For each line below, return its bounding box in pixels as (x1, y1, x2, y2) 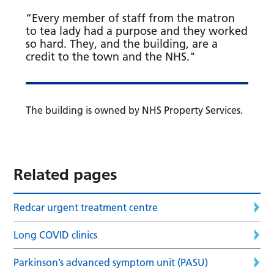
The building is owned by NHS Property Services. (26, 103, 243, 116)
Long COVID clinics (13, 228, 98, 241)
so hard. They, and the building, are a (26, 36, 218, 51)
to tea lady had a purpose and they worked (26, 23, 248, 38)
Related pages (13, 164, 118, 184)
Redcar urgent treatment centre (13, 201, 158, 213)
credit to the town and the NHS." (26, 49, 196, 64)
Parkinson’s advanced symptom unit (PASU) (13, 256, 209, 268)
